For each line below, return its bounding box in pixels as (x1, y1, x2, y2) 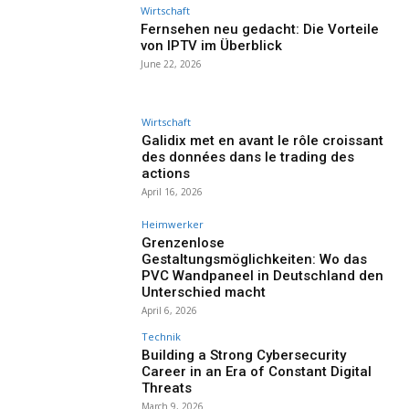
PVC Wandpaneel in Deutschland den (142, 267, 384, 284)
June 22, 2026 (141, 58, 203, 71)
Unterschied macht (142, 283, 267, 300)
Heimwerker (142, 216, 204, 231)
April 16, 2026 (142, 184, 204, 198)
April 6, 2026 (142, 303, 198, 317)
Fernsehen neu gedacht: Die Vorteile (141, 21, 380, 38)
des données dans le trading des (142, 148, 355, 165)
